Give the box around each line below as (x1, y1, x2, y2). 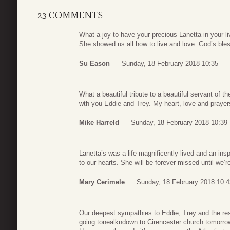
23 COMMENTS (37, 10, 103, 22)
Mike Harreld (79, 119, 119, 127)
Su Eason (79, 59, 110, 67)
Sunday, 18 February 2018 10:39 (131, 119, 227, 127)
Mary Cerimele (79, 178, 125, 186)
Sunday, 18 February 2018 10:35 (122, 59, 218, 67)
